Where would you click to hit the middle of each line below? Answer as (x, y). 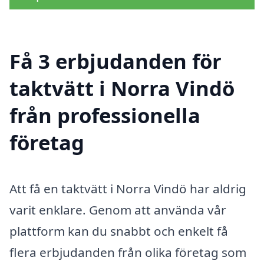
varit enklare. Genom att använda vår (118, 209)
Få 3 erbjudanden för (115, 61)
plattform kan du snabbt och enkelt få (119, 231)
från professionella (105, 115)
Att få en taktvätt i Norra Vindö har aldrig (128, 188)
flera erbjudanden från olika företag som (128, 252)
